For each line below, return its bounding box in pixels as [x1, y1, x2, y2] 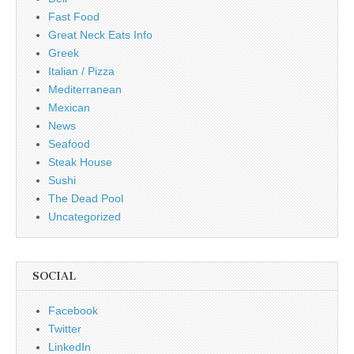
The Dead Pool [48, 191, 123, 205]
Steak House [48, 155, 112, 168]
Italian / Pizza [48, 64, 115, 77]
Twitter [48, 322, 81, 335]
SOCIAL [32, 269, 76, 283]
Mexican [48, 100, 90, 114]
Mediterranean [48, 82, 122, 96]
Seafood [48, 137, 90, 150]
